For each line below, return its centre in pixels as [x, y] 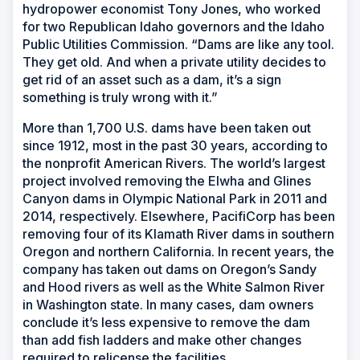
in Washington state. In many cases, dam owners [168, 304]
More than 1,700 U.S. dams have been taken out [167, 127]
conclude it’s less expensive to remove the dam [166, 322]
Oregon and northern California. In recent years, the [178, 251]
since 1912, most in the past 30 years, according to [175, 145]
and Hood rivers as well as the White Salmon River [174, 286]
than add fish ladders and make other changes [162, 340]
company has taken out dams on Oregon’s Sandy [170, 269]
